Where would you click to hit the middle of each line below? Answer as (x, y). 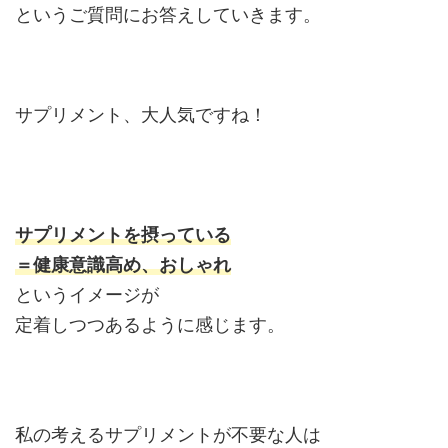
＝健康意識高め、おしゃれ (123, 264)
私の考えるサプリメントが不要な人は (168, 434)
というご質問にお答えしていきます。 (168, 14)
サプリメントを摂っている (123, 234)
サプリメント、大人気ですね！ (141, 114)
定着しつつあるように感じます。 (150, 324)
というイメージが (87, 294)
